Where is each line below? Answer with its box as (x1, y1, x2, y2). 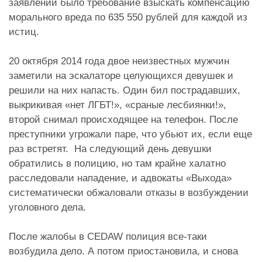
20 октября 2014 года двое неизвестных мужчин (9, 55, 229, 67)
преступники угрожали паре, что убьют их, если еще (9, 128, 252, 140)
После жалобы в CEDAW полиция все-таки (9, 230, 207, 242)
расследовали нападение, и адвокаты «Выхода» (9, 172, 232, 184)
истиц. (9, 26, 39, 37)
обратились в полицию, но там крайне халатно (9, 157, 226, 169)
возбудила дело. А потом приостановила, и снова (9, 245, 238, 257)
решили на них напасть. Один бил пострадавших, (9, 84, 240, 96)
